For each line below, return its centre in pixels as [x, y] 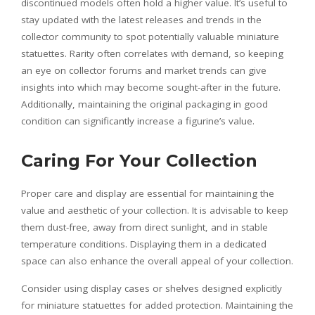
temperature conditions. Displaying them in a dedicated [144, 244]
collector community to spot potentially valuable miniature [150, 37]
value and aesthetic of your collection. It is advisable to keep [155, 211]
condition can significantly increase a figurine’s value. [138, 121]
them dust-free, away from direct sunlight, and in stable [144, 227]
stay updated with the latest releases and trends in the [141, 20]
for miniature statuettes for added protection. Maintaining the [157, 306]
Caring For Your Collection [139, 161]
